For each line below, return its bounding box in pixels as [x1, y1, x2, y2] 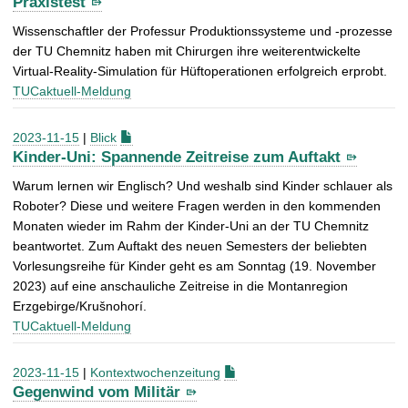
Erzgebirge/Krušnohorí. [13, 298, 147, 313]
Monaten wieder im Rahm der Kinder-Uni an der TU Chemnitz [13, 218, 369, 233]
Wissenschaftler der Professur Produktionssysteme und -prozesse [13, 24, 393, 39]
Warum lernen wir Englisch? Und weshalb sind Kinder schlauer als [13, 178, 393, 193]
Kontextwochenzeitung [90, 364, 220, 380]
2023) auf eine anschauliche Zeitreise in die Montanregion [13, 278, 348, 293]
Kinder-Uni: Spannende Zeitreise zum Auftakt [13, 148, 341, 166]
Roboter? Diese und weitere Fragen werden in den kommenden [13, 198, 381, 213]
